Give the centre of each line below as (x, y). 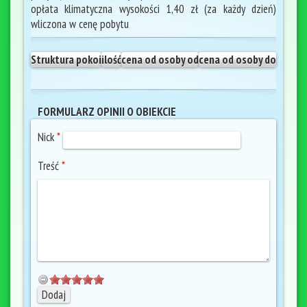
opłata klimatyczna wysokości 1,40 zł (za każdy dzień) (153, 9)
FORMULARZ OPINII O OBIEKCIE (107, 111)
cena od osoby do (237, 60)
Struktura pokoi (66, 60)
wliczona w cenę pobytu (80, 24)
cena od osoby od (160, 60)
